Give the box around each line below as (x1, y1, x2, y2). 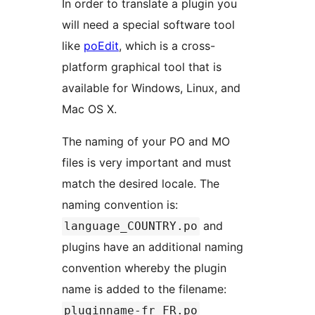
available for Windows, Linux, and (62, 80, 240, 95)
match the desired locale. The (62, 176, 219, 191)
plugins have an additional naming (62, 239, 243, 254)
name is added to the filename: (62, 281, 230, 296)
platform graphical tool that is (62, 59, 221, 74)
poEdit (84, 38, 119, 53)
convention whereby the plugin (62, 260, 226, 275)
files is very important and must (62, 155, 231, 169)
